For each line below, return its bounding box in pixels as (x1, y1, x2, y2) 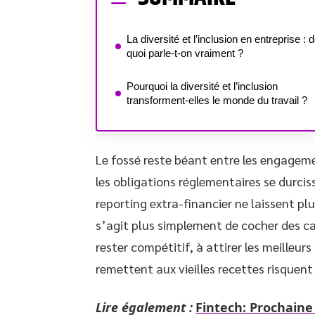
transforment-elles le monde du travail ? (127, 94, 307, 106)
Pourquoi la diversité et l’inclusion (127, 80, 278, 92)
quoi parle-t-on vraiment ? (127, 47, 243, 59)
